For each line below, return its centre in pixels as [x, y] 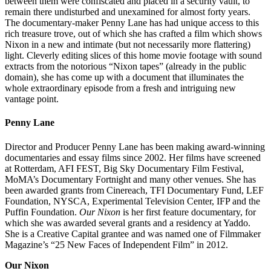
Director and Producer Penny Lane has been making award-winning [135, 146]
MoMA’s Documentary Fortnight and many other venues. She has [130, 179]
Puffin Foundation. [42, 212]
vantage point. [32, 99]
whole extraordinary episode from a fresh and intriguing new [120, 88]
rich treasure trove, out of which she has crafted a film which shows [133, 33]
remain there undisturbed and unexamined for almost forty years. [128, 11]
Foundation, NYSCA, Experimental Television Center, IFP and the [132, 201]
